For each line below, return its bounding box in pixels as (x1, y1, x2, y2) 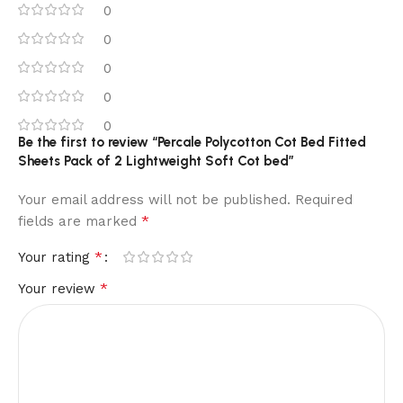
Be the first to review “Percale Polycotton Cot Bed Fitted (18, 133, 366, 150)
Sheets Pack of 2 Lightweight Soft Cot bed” (18, 152, 294, 169)
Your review (18, 280, 100, 297)
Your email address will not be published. (18, 191, 291, 208)
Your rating (18, 248, 94, 265)
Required (295, 191, 353, 208)
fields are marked (18, 212, 141, 229)
